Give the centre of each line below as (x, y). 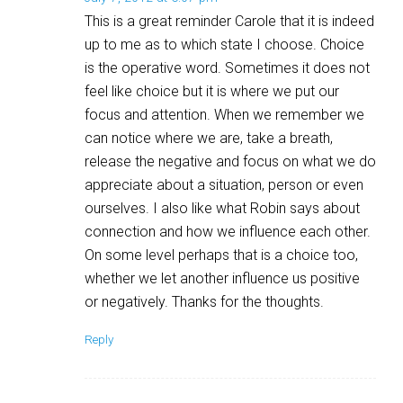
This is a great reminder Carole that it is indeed (229, 21)
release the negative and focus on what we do (230, 161)
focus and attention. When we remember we (224, 114)
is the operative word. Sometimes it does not (227, 67)
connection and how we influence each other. (228, 231)
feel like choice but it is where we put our (212, 91)
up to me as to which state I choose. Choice (224, 44)
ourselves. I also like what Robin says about (222, 208)
